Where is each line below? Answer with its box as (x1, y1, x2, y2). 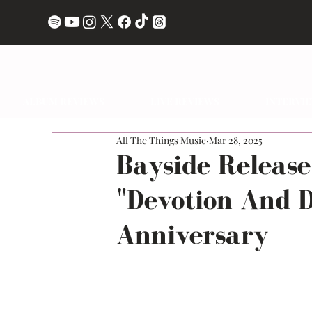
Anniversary (116, 219, 268, 249)
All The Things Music (116, 134, 206, 147)
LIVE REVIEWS (150, 95, 219, 108)
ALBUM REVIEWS (23, 95, 104, 108)
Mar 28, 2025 (208, 134, 263, 147)
